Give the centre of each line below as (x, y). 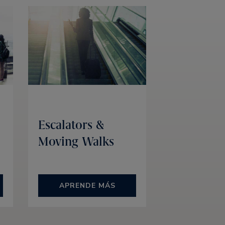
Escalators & (71, 125)
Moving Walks (76, 142)
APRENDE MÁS (87, 186)
